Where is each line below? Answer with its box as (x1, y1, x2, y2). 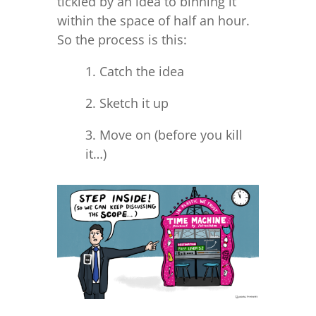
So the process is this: (56, 31, 187, 49)
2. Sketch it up (85, 95, 169, 112)
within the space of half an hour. (56, 12, 250, 30)
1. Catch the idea (85, 63, 184, 80)
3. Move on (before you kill (85, 126, 243, 144)
